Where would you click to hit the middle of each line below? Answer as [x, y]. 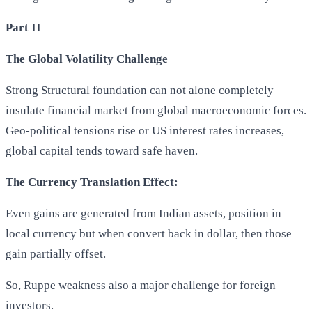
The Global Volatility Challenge [87, 58]
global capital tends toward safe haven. [102, 150]
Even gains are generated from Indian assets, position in [143, 213]
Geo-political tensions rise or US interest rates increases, [145, 130]
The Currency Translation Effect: [92, 182]
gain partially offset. [56, 253]
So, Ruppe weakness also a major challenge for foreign [141, 285]
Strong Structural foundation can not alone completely [140, 90]
